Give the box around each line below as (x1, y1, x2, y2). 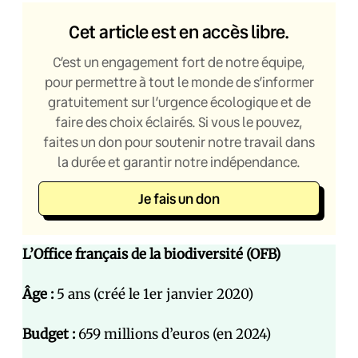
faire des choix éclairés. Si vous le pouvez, (55, 113, 303, 131)
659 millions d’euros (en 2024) (75, 325, 271, 343)
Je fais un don (138, 189, 220, 208)
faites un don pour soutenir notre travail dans (43, 133, 315, 151)
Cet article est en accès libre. (68, 20, 290, 43)
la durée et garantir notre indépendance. (58, 153, 300, 171)
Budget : (22, 325, 75, 343)
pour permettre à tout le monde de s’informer (44, 73, 314, 91)
